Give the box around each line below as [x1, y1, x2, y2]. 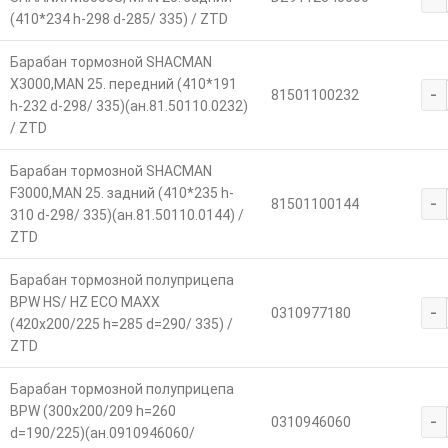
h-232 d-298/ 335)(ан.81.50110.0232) [9, 97, 248, 114]
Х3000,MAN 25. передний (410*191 [9, 75, 237, 92]
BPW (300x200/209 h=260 [9, 402, 176, 419]
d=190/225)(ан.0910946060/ [9, 424, 195, 441]
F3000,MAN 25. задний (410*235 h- [9, 184, 234, 201]
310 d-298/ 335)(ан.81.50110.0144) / [9, 206, 244, 223]
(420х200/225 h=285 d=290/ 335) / [9, 315, 233, 332]
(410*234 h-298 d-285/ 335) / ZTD [9, 10, 228, 27]
